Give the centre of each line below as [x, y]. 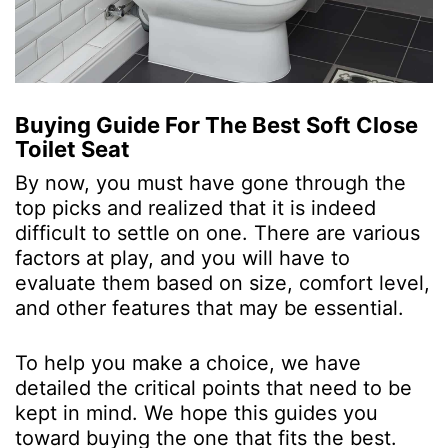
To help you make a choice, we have [188, 362]
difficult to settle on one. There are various [217, 232]
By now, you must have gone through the [210, 182]
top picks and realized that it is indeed [195, 207]
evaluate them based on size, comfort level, [222, 282]
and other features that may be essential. [209, 307]
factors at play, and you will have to [182, 257]
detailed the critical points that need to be [213, 387]
